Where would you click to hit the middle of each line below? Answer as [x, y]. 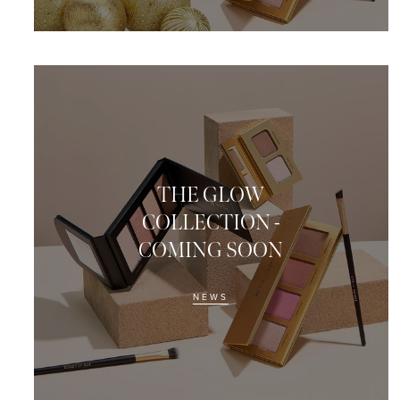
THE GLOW [211, 195]
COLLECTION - [211, 222]
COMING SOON [211, 250]
